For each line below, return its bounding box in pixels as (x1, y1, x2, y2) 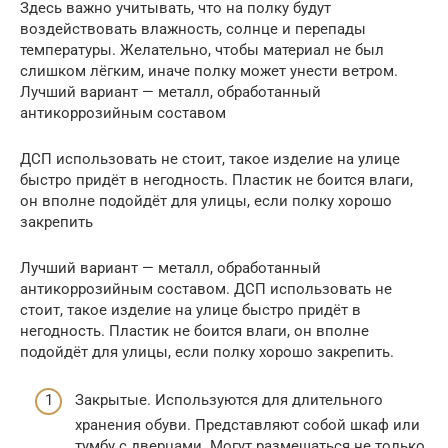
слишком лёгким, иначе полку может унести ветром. (20, 61, 398, 80)
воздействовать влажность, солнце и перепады (20, 19, 366, 38)
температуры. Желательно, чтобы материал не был (20, 40, 384, 59)
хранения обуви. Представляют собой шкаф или (75, 416, 420, 435)
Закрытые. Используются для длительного (75, 391, 383, 410)
